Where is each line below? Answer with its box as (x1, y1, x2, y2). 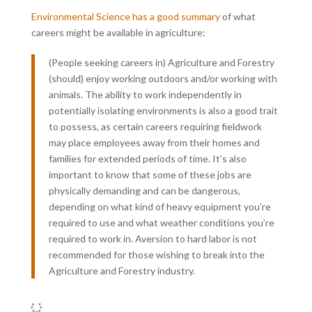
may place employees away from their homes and (48, 136, 260, 148)
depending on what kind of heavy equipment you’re (48, 200, 271, 212)
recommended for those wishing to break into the (48, 248, 265, 260)
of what (219, 10, 256, 22)
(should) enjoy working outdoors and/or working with (48, 72, 277, 84)
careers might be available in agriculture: (31, 26, 205, 38)
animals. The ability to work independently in (48, 88, 242, 100)
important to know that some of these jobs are (48, 168, 251, 180)
